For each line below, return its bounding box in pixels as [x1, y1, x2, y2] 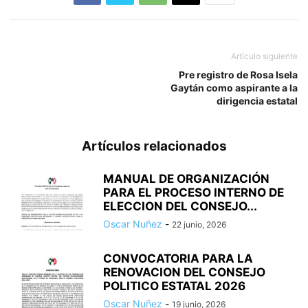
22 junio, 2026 [172, 219, 226, 230]
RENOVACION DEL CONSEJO [103, 265, 265, 280]
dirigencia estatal [217, 95, 298, 107]
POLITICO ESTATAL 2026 [103, 279, 245, 294]
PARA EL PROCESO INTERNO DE [103, 186, 284, 200]
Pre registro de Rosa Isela [179, 69, 298, 81]
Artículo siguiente [231, 51, 298, 62]
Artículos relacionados [81, 138, 227, 155]
